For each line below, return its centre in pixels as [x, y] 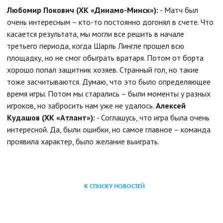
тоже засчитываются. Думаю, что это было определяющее [109, 81]
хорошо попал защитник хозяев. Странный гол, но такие [103, 69]
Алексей [171, 105]
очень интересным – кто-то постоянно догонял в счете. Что [110, 22]
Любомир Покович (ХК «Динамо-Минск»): [83, 10]
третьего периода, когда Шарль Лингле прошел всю [96, 46]
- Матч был [178, 10]
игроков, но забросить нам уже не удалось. [81, 105]
